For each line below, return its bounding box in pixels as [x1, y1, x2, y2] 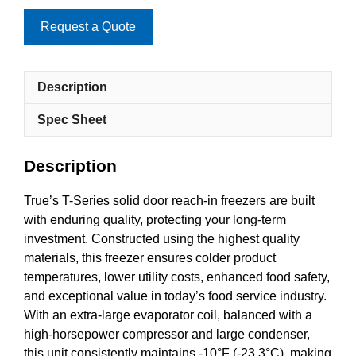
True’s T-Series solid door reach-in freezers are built [24, 194, 315, 208]
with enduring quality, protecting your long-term [24, 213, 286, 227]
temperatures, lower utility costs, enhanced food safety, [24, 270, 330, 284]
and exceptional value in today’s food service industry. [24, 289, 327, 304]
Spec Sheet [37, 112, 106, 126]
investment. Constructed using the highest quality [24, 232, 300, 246]
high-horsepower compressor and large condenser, [24, 327, 310, 342]
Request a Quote [41, 19, 136, 33]
